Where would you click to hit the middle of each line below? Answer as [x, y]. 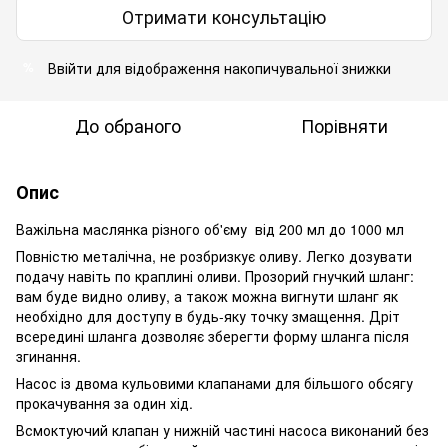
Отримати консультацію [224, 16]
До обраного [128, 124]
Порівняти [344, 124]
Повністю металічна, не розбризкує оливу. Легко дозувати [214, 255]
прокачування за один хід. [104, 402]
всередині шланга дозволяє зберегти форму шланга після [212, 335]
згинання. [48, 355]
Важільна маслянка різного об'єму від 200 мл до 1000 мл [210, 228]
